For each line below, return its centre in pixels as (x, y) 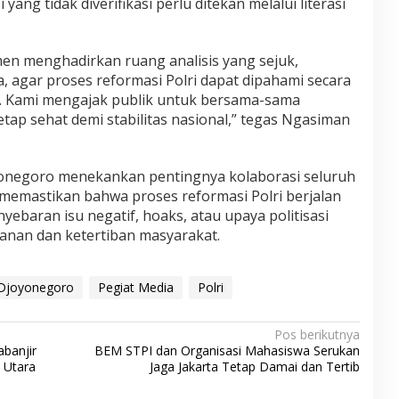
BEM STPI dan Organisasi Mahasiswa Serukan (227, 350)
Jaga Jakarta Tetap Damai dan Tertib (254, 366)
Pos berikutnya (317, 334)
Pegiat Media (135, 287)
